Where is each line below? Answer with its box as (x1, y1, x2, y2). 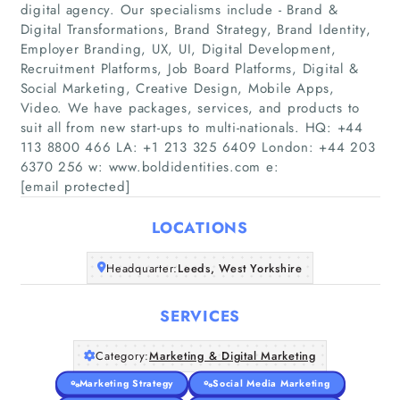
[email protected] (20, 176, 131, 196)
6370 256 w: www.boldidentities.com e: (20, 156, 279, 177)
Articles (175, 181, 225, 201)
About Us (171, 229, 229, 248)
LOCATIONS (152, 217, 248, 238)
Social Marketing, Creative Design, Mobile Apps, (20, 78, 335, 98)
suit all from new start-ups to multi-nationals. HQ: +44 (20, 117, 363, 137)
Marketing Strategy (79, 376, 173, 390)
